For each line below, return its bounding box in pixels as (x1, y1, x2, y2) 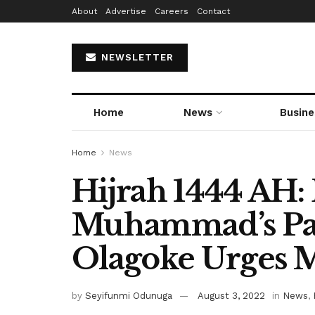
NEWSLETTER (98, 52, 174, 63)
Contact (197, 6, 230, 16)
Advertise (105, 6, 146, 16)
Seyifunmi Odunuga (85, 290, 172, 301)
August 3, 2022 (198, 290, 265, 301)
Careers (155, 6, 188, 16)
